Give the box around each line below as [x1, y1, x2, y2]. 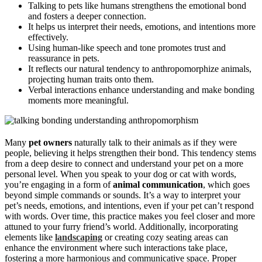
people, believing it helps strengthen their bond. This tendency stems [5, 147, 256, 158]
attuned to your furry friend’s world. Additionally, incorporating [5, 221, 238, 232]
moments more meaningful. [28, 95, 129, 105]
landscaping [55, 232, 102, 242]
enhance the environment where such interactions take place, [5, 242, 227, 253]
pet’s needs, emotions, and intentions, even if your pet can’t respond [5, 200, 254, 211]
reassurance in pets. [28, 53, 99, 63]
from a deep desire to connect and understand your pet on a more [5, 158, 243, 168]
